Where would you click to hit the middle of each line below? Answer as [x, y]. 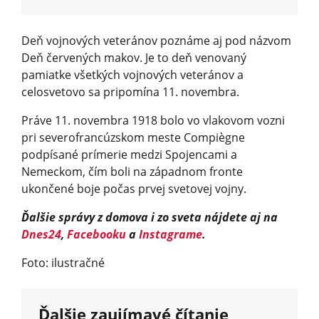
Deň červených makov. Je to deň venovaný [134, 57]
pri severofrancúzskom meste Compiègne [133, 137]
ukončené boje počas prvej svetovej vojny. [134, 188]
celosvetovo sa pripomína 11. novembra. [130, 91]
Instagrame [171, 234]
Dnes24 [41, 234]
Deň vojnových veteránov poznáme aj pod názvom [156, 40]
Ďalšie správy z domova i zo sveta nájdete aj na [150, 217]
